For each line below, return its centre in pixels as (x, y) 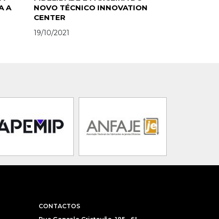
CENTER (49, 17)
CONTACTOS (59, 206)
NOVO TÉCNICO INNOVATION (90, 7)
